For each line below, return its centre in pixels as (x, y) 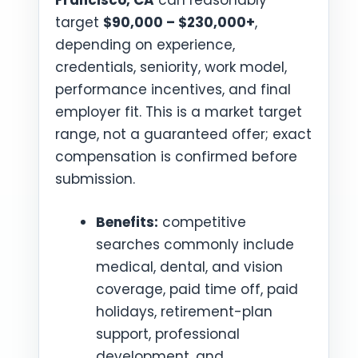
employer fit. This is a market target (179, 112)
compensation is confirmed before (176, 157)
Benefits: (127, 222)
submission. (95, 179)
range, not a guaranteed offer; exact (183, 134)
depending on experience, (145, 45)
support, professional (168, 334)
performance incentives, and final (173, 89)
